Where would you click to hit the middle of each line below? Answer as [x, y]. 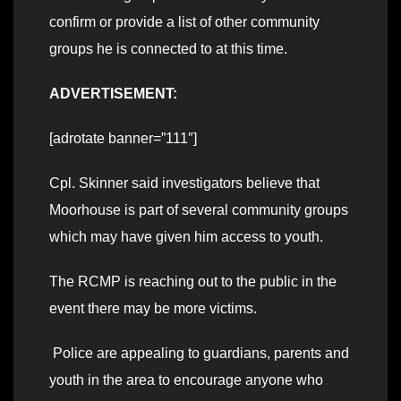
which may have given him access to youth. [186, 236]
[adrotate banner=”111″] [123, 138]
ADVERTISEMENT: [113, 93]
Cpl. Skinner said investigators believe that [184, 183]
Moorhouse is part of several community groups [199, 209]
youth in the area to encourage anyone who [186, 380]
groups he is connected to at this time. [168, 48]
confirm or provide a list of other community [184, 21]
